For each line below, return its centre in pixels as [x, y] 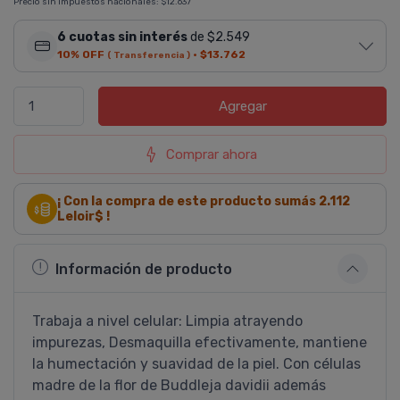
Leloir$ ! [83, 217]
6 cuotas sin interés [122, 37]
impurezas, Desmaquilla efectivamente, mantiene [200, 342]
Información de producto [144, 269]
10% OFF [81, 54]
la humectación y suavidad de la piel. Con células [196, 364]
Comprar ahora [212, 154]
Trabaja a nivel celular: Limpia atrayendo [167, 321]
